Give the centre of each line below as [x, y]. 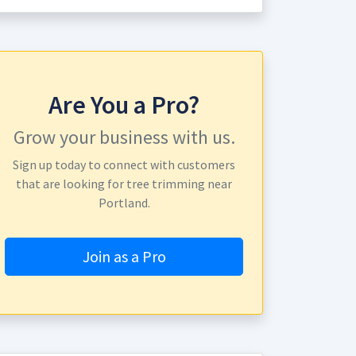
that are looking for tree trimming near [124, 184]
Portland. [124, 203]
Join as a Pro [124, 256]
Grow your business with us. [124, 137]
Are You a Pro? [124, 105]
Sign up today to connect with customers [124, 164]
